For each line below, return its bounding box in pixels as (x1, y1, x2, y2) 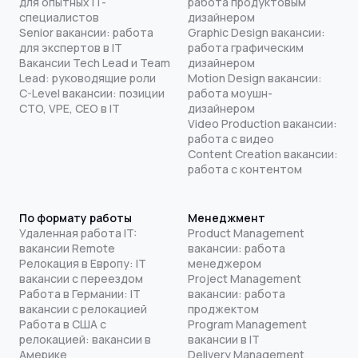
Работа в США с (19, 316, 106, 332)
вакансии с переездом (19, 270, 143, 286)
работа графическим (187, 39, 304, 55)
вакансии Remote (19, 240, 115, 256)
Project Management (187, 270, 301, 286)
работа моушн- (187, 85, 272, 101)
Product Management (187, 225, 304, 241)
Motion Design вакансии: (187, 70, 322, 86)
